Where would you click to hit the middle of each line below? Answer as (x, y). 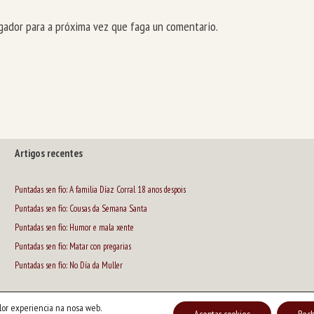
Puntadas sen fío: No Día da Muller (68, 265)
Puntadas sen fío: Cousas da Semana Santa (81, 208)
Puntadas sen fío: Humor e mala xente (74, 227)
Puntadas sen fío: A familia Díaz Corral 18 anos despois (100, 189)
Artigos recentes (48, 153)
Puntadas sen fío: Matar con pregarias (73, 246)
